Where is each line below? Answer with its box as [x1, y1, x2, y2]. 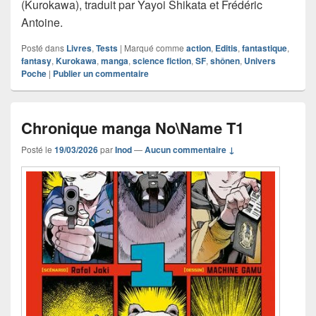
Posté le [21, 143, 54, 156]
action [186, 42, 211, 55]
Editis [215, 42, 238, 55]
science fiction [133, 54, 191, 68]
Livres [66, 42, 92, 55]
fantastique [242, 42, 287, 55]
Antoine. [21, 14, 63, 31]
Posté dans [21, 42, 64, 54]
